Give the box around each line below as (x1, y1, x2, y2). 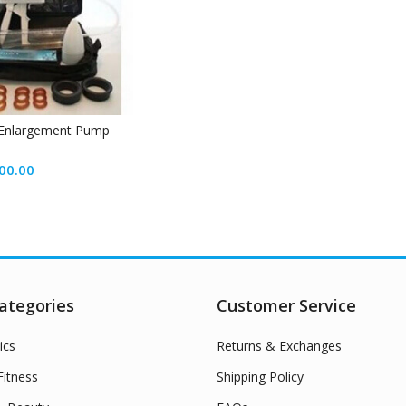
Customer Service (217, 295, 356, 317)
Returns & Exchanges (217, 337, 342, 355)
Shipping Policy (217, 368, 304, 386)
